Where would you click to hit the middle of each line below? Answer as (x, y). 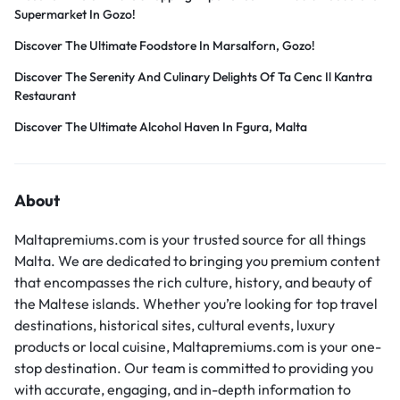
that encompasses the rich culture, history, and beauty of (193, 283)
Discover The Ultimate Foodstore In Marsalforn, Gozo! (165, 46)
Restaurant (45, 96)
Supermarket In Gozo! (75, 15)
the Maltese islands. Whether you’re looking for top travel (196, 304)
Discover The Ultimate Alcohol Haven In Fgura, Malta (161, 127)
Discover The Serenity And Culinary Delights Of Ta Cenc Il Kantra (193, 77)
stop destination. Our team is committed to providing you (194, 368)
